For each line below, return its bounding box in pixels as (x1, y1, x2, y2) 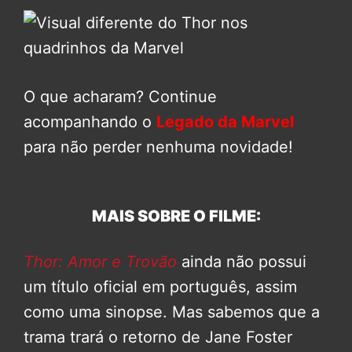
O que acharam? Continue (24, 86, 217, 106)
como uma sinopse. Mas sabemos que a (24, 302, 320, 321)
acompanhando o (24, 112, 156, 131)
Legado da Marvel (156, 112, 294, 131)
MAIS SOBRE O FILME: (91, 206, 261, 225)
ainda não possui (177, 251, 306, 271)
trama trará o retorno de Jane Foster (24, 327, 292, 346)
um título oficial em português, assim (24, 277, 297, 296)
